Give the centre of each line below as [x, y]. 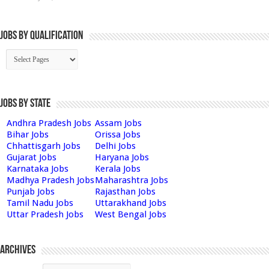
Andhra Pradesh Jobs [49, 123]
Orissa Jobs [118, 134]
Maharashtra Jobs [131, 180]
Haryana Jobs [122, 157]
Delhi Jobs [115, 146]
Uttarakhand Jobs [131, 203]
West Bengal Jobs [131, 214]
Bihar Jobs [28, 134]
